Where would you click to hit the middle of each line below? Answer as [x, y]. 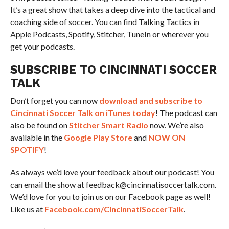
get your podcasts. [42, 47]
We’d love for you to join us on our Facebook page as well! [110, 197]
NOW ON [166, 138]
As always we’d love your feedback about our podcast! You [112, 172]
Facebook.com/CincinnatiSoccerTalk [114, 209]
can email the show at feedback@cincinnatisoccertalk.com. [113, 185]
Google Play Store [98, 138]
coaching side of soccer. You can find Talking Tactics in [105, 22]
